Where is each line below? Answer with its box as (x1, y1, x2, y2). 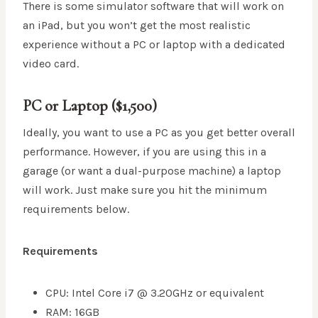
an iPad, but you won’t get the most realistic (23, 18, 251, 33)
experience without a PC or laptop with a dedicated (23, 38, 285, 52)
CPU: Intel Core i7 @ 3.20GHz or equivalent (45, 286, 264, 300)
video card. (23, 57, 79, 71)
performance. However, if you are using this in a (23, 145, 266, 159)
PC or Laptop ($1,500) (23, 97, 157, 116)
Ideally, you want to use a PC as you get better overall (23, 126, 295, 140)
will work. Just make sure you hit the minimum (23, 183, 267, 197)
